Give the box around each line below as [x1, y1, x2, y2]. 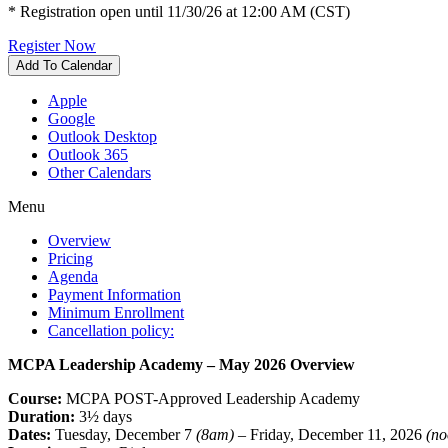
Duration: [8, 407, 75, 425]
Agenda [48, 267, 98, 285]
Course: [8, 389, 62, 407]
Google [48, 109, 95, 127]
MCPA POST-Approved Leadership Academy [62, 389, 360, 407]
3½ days [75, 407, 132, 425]
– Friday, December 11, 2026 [234, 425, 426, 443]
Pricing [48, 249, 93, 267]
